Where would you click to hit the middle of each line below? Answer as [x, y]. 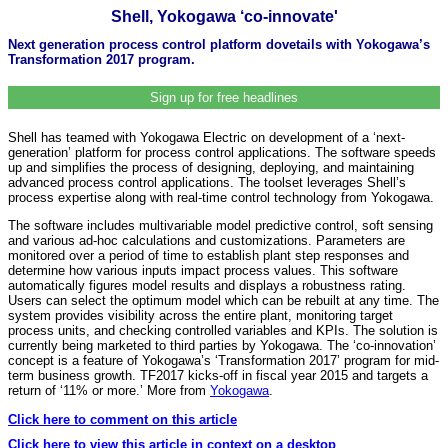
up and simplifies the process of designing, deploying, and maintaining [211, 167]
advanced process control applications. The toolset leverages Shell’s [207, 182]
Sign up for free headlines [224, 97]
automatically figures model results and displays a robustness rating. [207, 286]
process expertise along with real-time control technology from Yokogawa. [221, 197]
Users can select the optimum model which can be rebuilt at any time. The [223, 301]
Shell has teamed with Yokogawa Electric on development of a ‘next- [206, 137]
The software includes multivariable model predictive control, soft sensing [220, 226]
